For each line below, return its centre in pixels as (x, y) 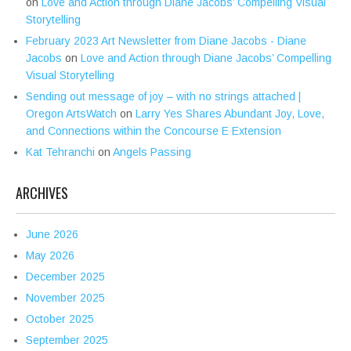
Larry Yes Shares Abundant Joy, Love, (230, 114)
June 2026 (52, 235)
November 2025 (65, 298)
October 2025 (60, 319)
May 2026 (50, 256)
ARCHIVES (42, 193)
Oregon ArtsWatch (71, 114)
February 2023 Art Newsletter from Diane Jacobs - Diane (166, 41)
